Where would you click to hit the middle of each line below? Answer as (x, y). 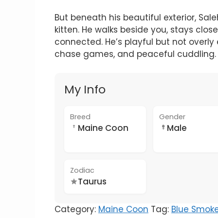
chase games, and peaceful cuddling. (135, 54)
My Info (85, 89)
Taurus (92, 181)
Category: (76, 209)
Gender (172, 117)
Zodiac (82, 170)
